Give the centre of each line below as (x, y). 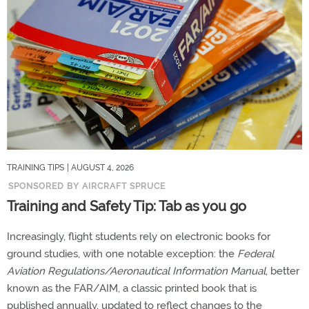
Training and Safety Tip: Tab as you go (127, 206)
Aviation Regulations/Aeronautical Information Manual (136, 271)
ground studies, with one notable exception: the (122, 253)
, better (282, 271)
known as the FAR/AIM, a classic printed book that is (132, 288)
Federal (256, 253)
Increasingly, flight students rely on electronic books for (139, 236)
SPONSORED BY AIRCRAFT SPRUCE (87, 186)
